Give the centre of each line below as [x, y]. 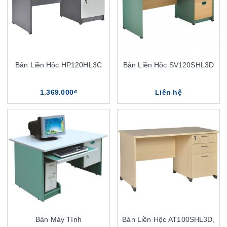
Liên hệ [168, 92]
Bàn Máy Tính [59, 219]
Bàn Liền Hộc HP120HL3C [59, 65]
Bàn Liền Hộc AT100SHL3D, [168, 219]
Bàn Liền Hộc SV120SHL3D [168, 65]
